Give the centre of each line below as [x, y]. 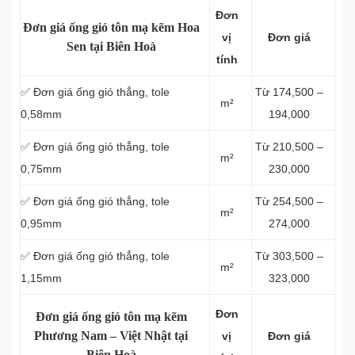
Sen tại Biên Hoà [111, 46]
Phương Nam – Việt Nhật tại [111, 336]
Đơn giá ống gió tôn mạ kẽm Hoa [111, 27]
